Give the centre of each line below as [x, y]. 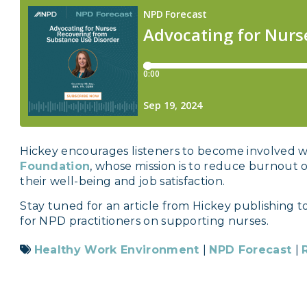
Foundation [55, 167]
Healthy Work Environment [118, 250]
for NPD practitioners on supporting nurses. [144, 221]
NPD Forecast [252, 250]
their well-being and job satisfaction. [123, 182]
